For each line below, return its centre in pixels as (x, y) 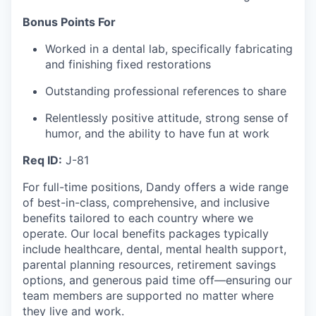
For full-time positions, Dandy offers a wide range (156, 187)
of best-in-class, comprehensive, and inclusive (146, 203)
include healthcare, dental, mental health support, (154, 249)
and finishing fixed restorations (128, 65)
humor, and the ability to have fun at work (157, 134)
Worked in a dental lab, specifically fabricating (169, 49)
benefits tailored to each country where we (138, 218)
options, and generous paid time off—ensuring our (157, 280)
